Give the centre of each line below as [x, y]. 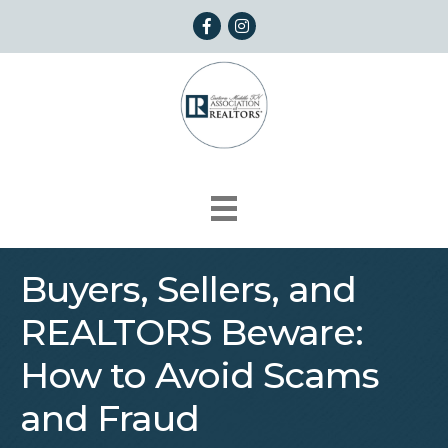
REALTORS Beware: [191, 332]
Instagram [268, 22]
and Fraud [109, 418]
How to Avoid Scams [199, 375]
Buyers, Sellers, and [188, 289]
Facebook [232, 22]
